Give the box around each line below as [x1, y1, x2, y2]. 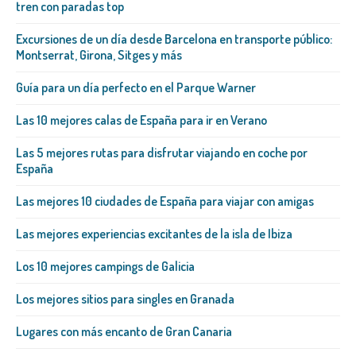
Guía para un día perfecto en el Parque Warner [16, 79, 256, 96]
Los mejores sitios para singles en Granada [16, 291, 234, 308]
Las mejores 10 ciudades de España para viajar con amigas [16, 193, 314, 210]
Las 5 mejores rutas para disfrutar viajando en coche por [16, 145, 308, 161]
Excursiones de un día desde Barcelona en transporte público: [16, 31, 332, 48]
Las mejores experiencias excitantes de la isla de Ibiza [16, 226, 292, 242]
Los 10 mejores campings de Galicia [16, 258, 195, 275]
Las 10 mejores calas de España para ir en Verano [16, 112, 267, 129]
